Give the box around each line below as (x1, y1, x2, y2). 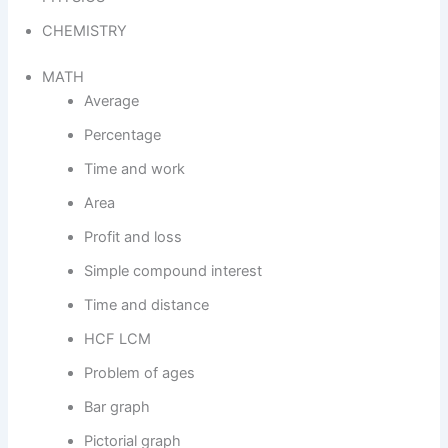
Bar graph (84, 397, 151, 416)
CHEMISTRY (42, 21, 128, 40)
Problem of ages (84, 363, 196, 382)
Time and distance (84, 295, 210, 314)
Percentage (84, 125, 162, 144)
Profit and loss (84, 227, 183, 246)
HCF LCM (84, 329, 152, 348)
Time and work (84, 159, 186, 178)
